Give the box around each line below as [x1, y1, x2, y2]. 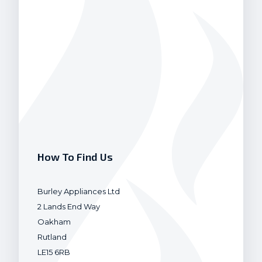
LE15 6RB [37, 247, 70, 257]
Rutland [37, 232, 67, 242]
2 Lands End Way [37, 202, 100, 211]
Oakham [37, 217, 71, 226]
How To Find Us [37, 150, 113, 163]
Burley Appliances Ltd [37, 187, 120, 196]
